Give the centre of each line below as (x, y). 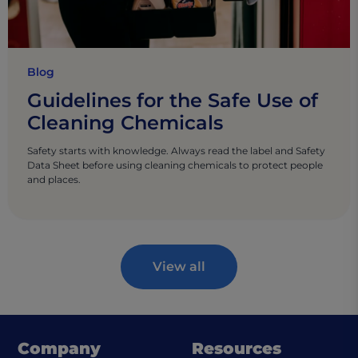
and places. (54, 179)
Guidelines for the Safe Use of (173, 100)
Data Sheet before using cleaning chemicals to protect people (175, 165)
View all (179, 266)
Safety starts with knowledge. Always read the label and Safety (176, 150)
